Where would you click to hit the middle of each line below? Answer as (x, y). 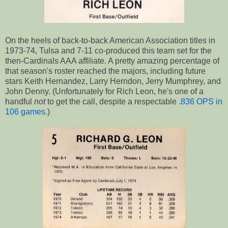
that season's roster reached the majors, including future (105, 71)
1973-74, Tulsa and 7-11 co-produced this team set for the (108, 51)
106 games (25, 112)
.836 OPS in (201, 102)
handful (20, 102)
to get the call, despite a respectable (113, 102)
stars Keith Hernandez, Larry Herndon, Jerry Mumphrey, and (113, 81)
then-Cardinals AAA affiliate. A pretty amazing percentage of (112, 61)
